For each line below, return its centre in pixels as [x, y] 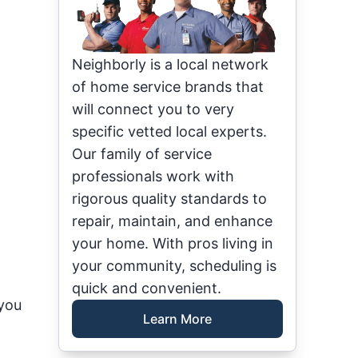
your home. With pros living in [173, 244]
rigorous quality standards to [170, 199]
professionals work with [153, 177]
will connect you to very [153, 109]
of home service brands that [168, 87]
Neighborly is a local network [171, 65]
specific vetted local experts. [170, 132]
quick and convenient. [147, 288]
